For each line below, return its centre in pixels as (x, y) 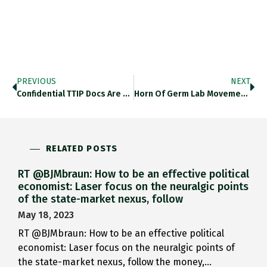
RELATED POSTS (81, 149)
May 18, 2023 (46, 215)
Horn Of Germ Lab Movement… (244, 94)
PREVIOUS (36, 82)
